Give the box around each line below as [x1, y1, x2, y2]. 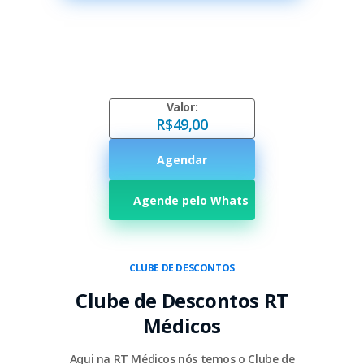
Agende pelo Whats [133, 192, 249, 208]
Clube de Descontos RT [76, 287, 288, 314]
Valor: [166, 99, 198, 115]
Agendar [157, 151, 207, 167]
